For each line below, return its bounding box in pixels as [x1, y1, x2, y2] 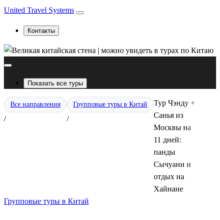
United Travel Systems [4, 6, 74, 14]
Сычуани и [154, 160, 191, 168]
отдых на [154, 172, 184, 181]
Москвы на [154, 123, 191, 132]
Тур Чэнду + [154, 99, 195, 107]
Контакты [27, 27, 55, 34]
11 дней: [154, 136, 181, 144]
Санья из [154, 111, 183, 119]
